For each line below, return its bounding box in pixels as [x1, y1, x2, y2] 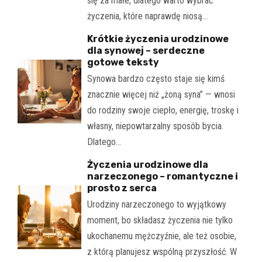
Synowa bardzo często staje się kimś [87, 73, 225, 84]
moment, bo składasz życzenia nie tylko [87, 214, 233, 226]
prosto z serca [87, 182, 157, 194]
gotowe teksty [87, 56, 159, 68]
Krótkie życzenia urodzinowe [87, 33, 229, 44]
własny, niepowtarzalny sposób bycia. [87, 120, 223, 132]
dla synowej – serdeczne [87, 44, 205, 56]
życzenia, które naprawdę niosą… [87, 10, 208, 22]
